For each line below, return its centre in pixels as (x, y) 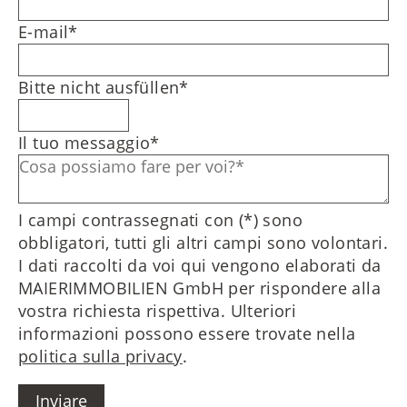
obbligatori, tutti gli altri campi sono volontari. (203, 243)
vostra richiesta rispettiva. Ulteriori (157, 311)
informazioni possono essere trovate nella (187, 334)
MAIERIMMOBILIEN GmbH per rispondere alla (199, 288)
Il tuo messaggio (84, 143)
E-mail (43, 32)
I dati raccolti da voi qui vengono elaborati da (199, 266)
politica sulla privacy (100, 357)
